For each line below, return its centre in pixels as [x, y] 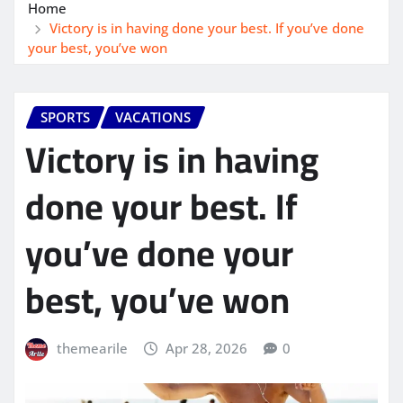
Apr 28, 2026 [207, 349]
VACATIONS [153, 116]
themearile [92, 349]
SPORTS [65, 116]
